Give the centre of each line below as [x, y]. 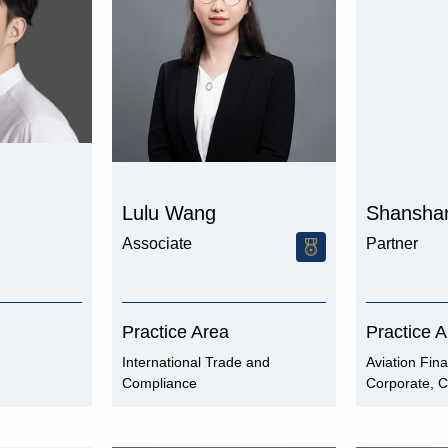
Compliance [159, 383]
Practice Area [175, 332]
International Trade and [196, 362]
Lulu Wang [169, 213]
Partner [392, 243]
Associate [157, 243]
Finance [391, 404]
